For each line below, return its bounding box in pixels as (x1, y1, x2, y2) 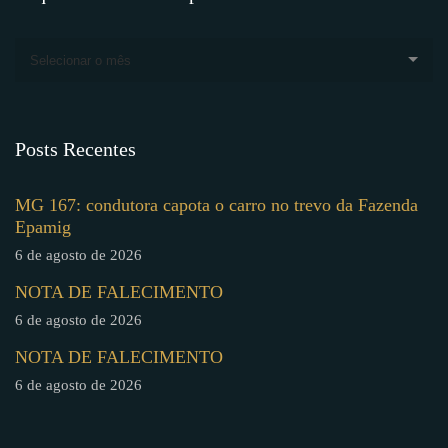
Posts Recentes (15, 137, 136, 160)
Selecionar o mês (30, 52, 131, 68)
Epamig (15, 216, 71, 237)
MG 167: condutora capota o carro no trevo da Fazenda (15, 194, 418, 215)
